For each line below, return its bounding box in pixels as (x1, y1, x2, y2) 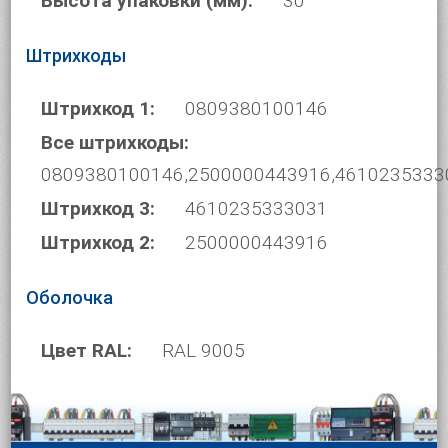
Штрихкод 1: (41, 97, 156, 120)
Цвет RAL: (41, 339, 133, 362)
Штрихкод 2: (41, 231, 156, 254)
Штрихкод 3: (41, 197, 156, 220)
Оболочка (26, 287, 114, 308)
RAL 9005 (162, 339, 246, 362)
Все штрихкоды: (41, 131, 190, 154)
